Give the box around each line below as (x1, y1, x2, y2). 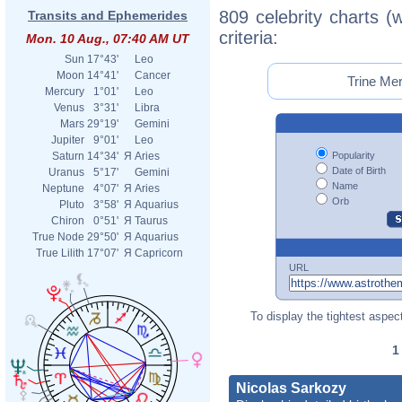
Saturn (52, 150, 84, 162)
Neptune (42, 182, 84, 195)
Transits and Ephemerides (28, 8, 188, 22)
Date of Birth (328, 164, 386, 176)
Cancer (135, 69, 170, 82)
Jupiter (51, 134, 84, 146)
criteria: (219, 27, 278, 48)
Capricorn (135, 247, 183, 259)
